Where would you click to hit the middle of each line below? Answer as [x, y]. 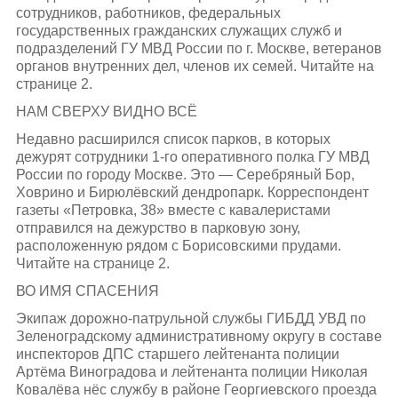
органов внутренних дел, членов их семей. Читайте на [195, 66]
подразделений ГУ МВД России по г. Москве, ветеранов [199, 48]
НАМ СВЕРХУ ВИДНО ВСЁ [106, 111]
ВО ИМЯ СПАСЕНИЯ [87, 291]
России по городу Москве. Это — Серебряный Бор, [185, 174]
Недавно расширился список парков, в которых [173, 139]
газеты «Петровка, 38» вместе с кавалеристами [173, 210]
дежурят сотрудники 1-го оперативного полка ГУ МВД [192, 156]
